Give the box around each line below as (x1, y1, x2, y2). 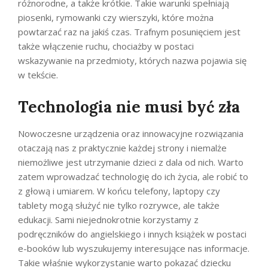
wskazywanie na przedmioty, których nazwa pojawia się (18, 54, 246, 66)
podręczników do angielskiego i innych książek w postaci (18, 227, 246, 240)
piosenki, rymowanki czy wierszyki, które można (18, 11, 214, 23)
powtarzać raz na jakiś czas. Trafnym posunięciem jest (18, 25, 240, 38)
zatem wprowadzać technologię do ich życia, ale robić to (18, 170, 248, 182)
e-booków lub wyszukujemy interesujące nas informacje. (18, 242, 249, 254)
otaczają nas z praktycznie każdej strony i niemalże (18, 141, 227, 154)
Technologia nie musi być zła (18, 96, 240, 117)
